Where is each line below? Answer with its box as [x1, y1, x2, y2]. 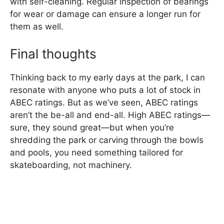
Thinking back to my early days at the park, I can [10, 72, 205, 82]
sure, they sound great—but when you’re [10, 122, 174, 132]
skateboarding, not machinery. [10, 159, 132, 170]
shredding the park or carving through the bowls [10, 134, 203, 145]
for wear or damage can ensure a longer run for [10, 9, 200, 19]
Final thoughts [10, 45, 96, 61]
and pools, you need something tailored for [10, 147, 183, 157]
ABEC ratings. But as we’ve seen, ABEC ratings [10, 97, 198, 107]
